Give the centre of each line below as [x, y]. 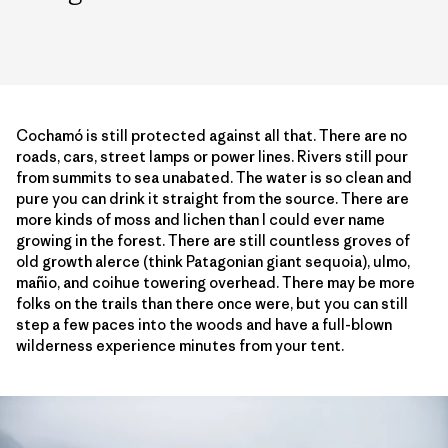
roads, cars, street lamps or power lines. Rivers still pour [212, 156]
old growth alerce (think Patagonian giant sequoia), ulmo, [213, 261]
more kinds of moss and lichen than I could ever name [200, 219]
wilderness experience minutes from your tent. [180, 345]
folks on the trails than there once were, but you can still [212, 303]
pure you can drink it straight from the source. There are [212, 198]
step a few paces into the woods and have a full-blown [204, 324]
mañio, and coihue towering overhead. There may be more [215, 282]
